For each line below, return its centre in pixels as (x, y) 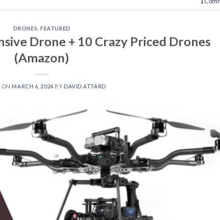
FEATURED (55, 28)
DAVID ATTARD (85, 86)
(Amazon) (42, 58)
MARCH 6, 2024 (33, 86)
